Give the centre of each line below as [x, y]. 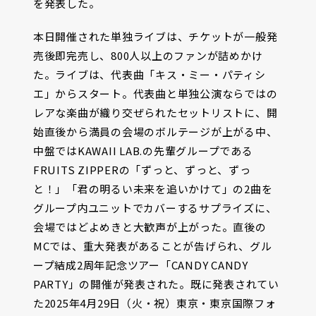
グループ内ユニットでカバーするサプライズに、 [155, 207]
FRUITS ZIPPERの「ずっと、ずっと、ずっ [142, 169]
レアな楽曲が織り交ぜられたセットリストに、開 [155, 112]
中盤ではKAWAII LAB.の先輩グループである [143, 150]
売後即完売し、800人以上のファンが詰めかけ [148, 55]
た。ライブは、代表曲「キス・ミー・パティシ [149, 74]
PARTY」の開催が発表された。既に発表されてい [156, 284]
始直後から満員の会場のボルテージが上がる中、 [155, 131]
